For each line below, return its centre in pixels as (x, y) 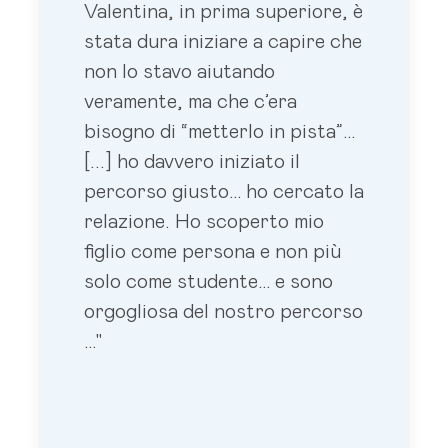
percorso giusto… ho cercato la (224, 191)
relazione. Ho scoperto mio (204, 221)
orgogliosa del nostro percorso (223, 311)
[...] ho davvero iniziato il (192, 161)
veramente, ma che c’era (190, 101)
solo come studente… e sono (208, 281)
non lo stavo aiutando (179, 71)
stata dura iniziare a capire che (223, 41)
